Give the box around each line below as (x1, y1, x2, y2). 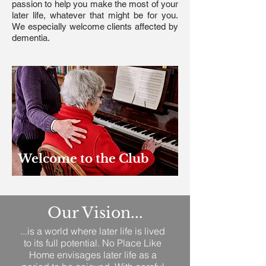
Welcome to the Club (18, 151, 148, 166)
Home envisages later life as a (28, 249, 157, 261)
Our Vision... (47, 204, 143, 222)
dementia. (12, 33, 50, 43)
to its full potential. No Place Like (24, 237, 161, 249)
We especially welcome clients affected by (12, 21, 178, 31)
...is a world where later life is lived (20, 225, 165, 237)
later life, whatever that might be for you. (12, 10, 178, 20)
